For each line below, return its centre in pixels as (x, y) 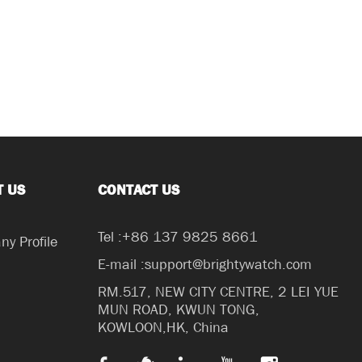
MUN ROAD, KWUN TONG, (179, 309)
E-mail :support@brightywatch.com (205, 264)
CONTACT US (139, 190)
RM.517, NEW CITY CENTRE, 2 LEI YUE (219, 292)
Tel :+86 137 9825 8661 (178, 237)
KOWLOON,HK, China (164, 327)
